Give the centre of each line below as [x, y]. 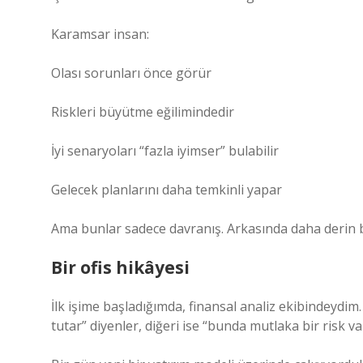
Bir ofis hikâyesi [120, 267]
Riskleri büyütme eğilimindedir [143, 112]
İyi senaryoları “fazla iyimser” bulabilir [165, 151]
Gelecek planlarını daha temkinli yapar [167, 190]
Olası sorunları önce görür [131, 73]
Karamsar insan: [100, 34]
